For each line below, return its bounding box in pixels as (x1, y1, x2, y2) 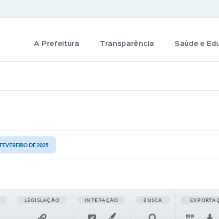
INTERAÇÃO (85, 197, 119, 203)
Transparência (99, 41, 154, 47)
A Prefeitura (34, 41, 79, 47)
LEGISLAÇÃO (24, 197, 60, 203)
